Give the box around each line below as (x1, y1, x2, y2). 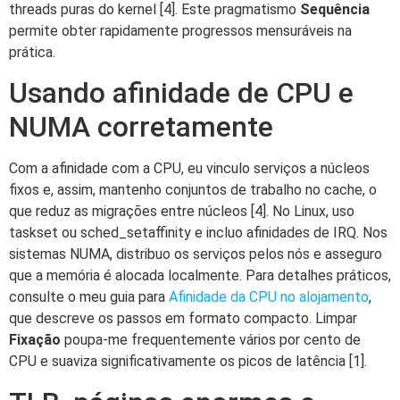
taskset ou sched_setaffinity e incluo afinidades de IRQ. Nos (9, 224, 387, 242)
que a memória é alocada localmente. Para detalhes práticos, (9, 267, 391, 285)
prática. (9, 43, 55, 61)
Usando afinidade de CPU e (9, 76, 354, 111)
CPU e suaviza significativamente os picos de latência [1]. (9, 353, 367, 371)
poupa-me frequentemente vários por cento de (61, 331, 361, 349)
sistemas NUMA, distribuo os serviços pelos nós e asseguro (9, 246, 382, 263)
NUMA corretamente (9, 110, 273, 145)
